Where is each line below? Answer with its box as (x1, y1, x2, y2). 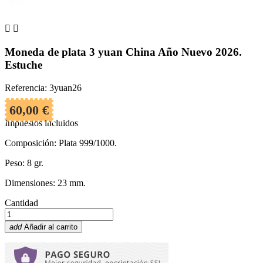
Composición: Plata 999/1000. (5, 137, 117, 148)
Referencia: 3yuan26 (5, 82, 82, 93)
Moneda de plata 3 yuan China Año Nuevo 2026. (5, 46, 242, 59)
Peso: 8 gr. (5, 157, 43, 168)
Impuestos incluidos (5, 117, 78, 128)
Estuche (5, 59, 42, 72)
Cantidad (5, 197, 38, 208)
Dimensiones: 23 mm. (5, 177, 86, 188)
